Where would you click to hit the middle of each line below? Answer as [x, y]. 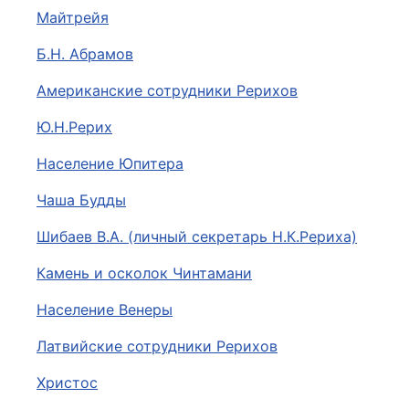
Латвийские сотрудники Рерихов [157, 346]
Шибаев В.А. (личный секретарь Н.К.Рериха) [197, 236]
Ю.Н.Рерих [74, 127]
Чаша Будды [81, 200]
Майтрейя [73, 17]
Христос [67, 383]
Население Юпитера [110, 163]
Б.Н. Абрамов [85, 54]
